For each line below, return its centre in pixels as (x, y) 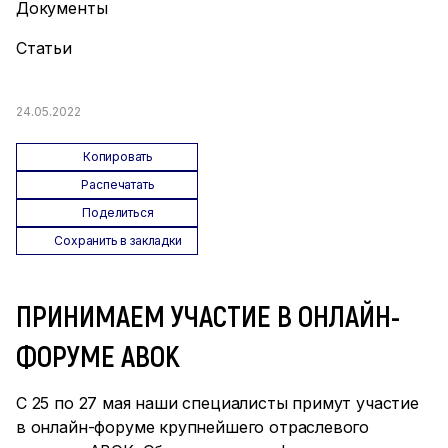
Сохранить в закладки (118, 240)
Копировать (118, 156)
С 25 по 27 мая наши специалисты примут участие (217, 403)
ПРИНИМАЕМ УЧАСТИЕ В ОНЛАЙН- (208, 315)
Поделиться (118, 212)
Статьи (44, 48)
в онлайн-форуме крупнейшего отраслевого (193, 427)
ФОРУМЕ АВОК (98, 355)
